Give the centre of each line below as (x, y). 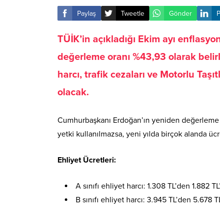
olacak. (73, 93)
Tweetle (133, 13)
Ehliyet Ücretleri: (87, 160)
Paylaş (87, 13)
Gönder (180, 13)
